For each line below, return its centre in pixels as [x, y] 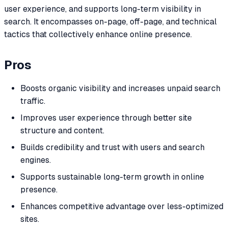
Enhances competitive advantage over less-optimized [122, 207]
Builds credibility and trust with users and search [112, 148]
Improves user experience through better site [106, 118]
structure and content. [62, 131]
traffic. [33, 101]
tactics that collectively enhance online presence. [98, 34]
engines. [36, 160]
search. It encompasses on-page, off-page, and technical [110, 21]
